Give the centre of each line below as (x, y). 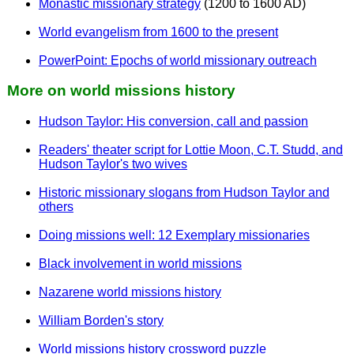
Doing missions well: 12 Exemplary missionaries (174, 235)
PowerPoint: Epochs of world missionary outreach (177, 60)
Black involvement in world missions (140, 264)
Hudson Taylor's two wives (113, 164)
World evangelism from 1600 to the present (158, 32)
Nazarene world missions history (130, 292)
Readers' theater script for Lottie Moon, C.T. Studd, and (190, 150)
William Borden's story (101, 320)
